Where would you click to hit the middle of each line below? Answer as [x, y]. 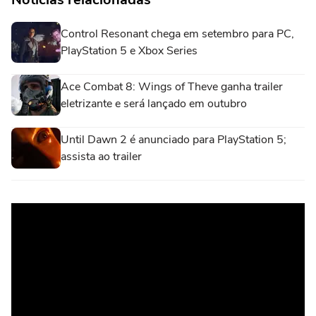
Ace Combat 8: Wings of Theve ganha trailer [172, 87]
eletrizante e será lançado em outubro [154, 104]
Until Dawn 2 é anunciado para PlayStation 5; [174, 140]
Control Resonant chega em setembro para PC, [177, 34]
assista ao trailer [101, 157]
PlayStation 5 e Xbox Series [129, 51]
